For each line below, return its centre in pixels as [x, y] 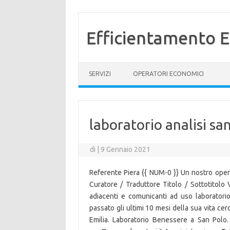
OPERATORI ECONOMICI [168, 74]
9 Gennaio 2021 [126, 149]
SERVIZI [100, 74]
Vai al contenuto [104, 66]
